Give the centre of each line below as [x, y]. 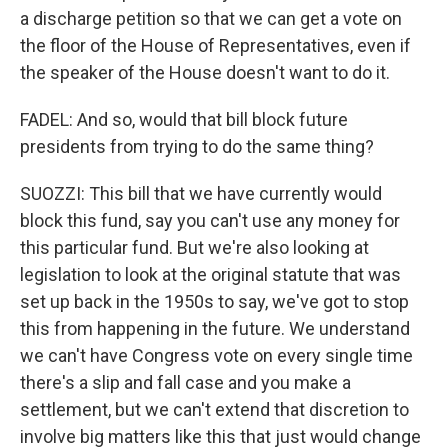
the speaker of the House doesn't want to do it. [205, 72]
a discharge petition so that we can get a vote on [211, 18]
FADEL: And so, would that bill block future [184, 119]
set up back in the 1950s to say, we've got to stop [214, 301]
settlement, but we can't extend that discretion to [214, 409]
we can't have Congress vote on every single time [216, 355]
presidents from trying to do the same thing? [197, 146]
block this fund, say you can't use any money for [210, 220]
